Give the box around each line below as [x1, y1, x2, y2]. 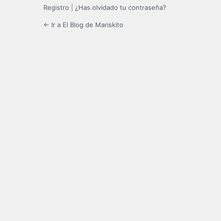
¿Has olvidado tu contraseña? [75, 3, 166, 12]
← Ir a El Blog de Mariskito [43, 21, 123, 29]
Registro [43, 3, 69, 12]
